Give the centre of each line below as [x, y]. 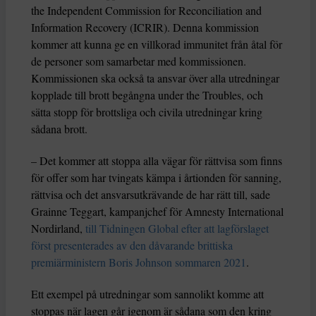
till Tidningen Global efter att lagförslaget [176, 229]
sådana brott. [59, 129]
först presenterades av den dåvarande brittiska [132, 245]
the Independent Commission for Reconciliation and [146, 11]
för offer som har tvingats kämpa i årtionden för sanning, [156, 178]
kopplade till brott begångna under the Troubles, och [147, 95]
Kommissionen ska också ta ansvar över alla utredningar [155, 78]
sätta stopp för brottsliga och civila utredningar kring [147, 112]
